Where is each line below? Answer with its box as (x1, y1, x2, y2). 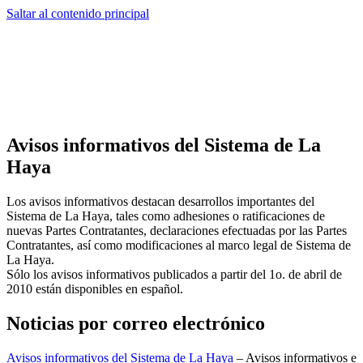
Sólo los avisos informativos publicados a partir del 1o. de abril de (6, 267, 342, 281)
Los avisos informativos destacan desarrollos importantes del (6, 194, 314, 208)
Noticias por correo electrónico (6, 312, 265, 334)
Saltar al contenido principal (6, 6, 149, 20)
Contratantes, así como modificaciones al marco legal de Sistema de (6, 237, 351, 252)
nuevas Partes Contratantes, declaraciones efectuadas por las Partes (6, 223, 347, 237)
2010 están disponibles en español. (6, 281, 183, 296)
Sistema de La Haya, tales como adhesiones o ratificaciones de (6, 208, 325, 223)
